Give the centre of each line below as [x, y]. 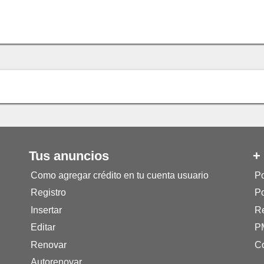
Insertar [46, 210]
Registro [48, 193]
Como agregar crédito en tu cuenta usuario [119, 175]
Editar [43, 227]
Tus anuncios [69, 156]
